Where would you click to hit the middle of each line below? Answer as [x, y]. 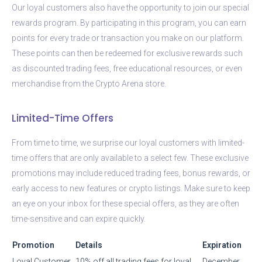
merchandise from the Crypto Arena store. [89, 83]
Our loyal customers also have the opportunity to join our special [130, 7]
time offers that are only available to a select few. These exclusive [130, 158]
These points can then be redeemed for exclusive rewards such [127, 53]
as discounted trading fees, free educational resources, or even [127, 68]
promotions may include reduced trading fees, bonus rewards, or [131, 173]
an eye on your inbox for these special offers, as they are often [125, 203]
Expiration [222, 245]
